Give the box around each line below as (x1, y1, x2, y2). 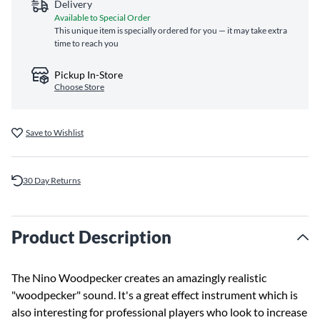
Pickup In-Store (54, 69, 123, 81)
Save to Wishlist (26, 127, 84, 138)
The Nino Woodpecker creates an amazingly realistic (11, 271, 266, 284)
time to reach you (54, 38, 119, 49)
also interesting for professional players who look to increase (11, 305, 307, 319)
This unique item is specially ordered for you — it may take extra (54, 25, 287, 36)
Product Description (11, 226, 171, 247)
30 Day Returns (23, 175, 81, 186)
